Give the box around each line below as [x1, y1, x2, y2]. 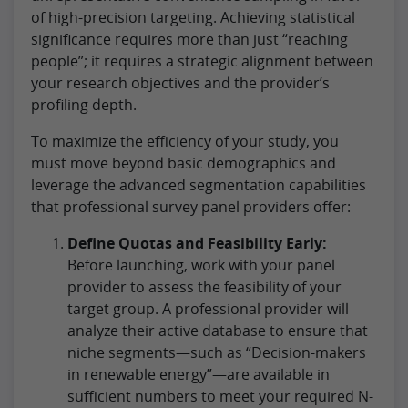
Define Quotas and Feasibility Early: [67, 232, 327, 253]
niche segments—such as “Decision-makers [67, 342, 366, 362]
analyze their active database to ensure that [67, 320, 368, 341]
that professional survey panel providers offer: [31, 196, 351, 217]
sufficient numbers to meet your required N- [67, 385, 373, 406]
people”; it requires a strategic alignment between [31, 50, 373, 71]
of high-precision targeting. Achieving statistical [31, 6, 355, 27]
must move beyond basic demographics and [31, 152, 336, 173]
